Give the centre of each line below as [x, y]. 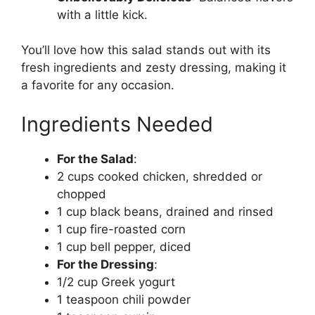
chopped [82, 194]
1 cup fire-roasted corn [121, 229]
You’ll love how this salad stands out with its [146, 50]
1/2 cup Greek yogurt [116, 282]
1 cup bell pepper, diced [124, 246]
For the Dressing [105, 264]
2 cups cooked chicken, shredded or [160, 176]
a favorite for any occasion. [98, 85]
